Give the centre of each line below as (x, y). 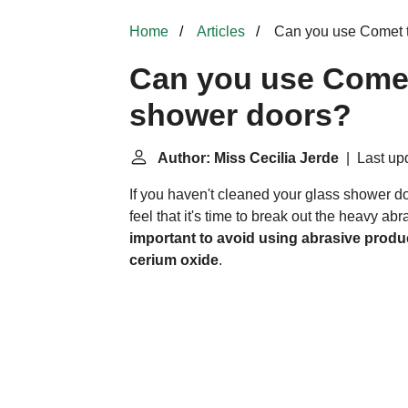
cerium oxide (174, 260)
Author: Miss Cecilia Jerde (248, 158)
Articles (221, 31)
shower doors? (240, 115)
